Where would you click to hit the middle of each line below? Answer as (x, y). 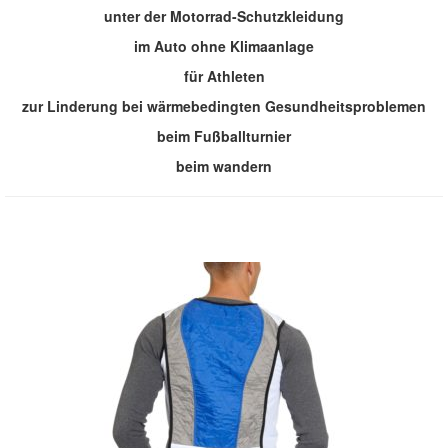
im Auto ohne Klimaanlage (224, 46)
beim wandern (224, 166)
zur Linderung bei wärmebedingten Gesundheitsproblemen (224, 106)
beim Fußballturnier (224, 136)
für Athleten (224, 76)
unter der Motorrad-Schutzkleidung (224, 16)
